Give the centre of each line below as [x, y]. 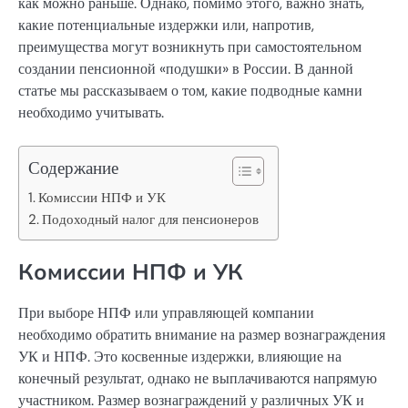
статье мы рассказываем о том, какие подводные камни [190, 91]
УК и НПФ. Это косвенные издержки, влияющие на [180, 357]
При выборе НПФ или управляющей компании [166, 313]
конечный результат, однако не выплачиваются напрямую [198, 379]
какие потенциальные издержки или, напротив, [166, 25]
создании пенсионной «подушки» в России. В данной [186, 69]
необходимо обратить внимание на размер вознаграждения [202, 335]
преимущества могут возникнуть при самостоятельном [190, 47]
